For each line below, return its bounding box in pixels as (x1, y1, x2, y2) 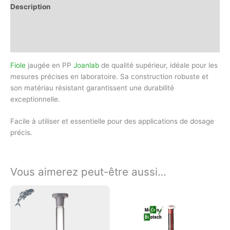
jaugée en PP (26, 61, 73, 69)
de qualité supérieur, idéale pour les (99, 61, 218, 69)
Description (10, 2, 51, 11)
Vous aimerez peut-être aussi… (10, 165, 166, 179)
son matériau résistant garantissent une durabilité (10, 83, 174, 92)
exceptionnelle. (10, 94, 60, 103)
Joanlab (73, 61, 99, 69)
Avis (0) (10, 39, 37, 48)
